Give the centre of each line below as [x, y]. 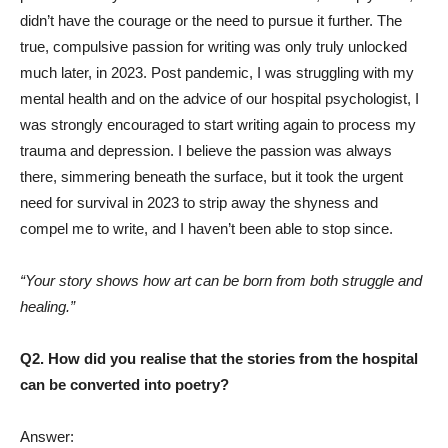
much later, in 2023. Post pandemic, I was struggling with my [217, 73]
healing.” [47, 307]
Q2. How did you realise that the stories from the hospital [219, 359]
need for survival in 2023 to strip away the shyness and [199, 203]
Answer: [47, 437]
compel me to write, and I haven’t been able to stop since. [206, 229]
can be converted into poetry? [124, 385]
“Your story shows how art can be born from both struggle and [221, 281]
